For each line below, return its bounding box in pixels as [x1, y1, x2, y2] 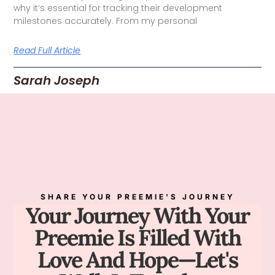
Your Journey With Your [26, 201, 249, 230]
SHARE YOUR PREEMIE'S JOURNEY [40, 192, 235, 201]
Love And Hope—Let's [37, 245, 238, 274]
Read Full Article [14, 44, 81, 56]
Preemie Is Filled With [34, 223, 241, 252]
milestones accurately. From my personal [14, 14, 198, 27]
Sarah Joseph [14, 71, 100, 89]
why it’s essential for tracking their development [14, 1, 223, 14]
